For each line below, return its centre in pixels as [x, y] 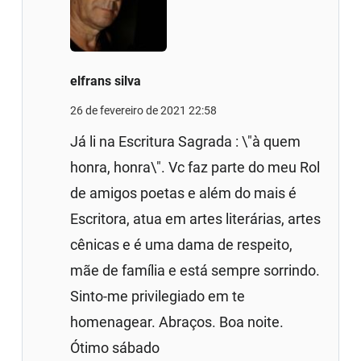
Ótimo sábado [115, 347]
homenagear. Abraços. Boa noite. [177, 322]
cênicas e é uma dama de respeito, [182, 244]
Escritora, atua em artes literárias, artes [196, 218]
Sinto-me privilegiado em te [158, 296]
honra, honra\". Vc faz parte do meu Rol [195, 167]
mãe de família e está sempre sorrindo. [195, 270]
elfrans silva [106, 81]
